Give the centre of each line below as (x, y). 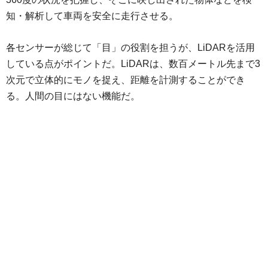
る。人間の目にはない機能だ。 (73, 96)
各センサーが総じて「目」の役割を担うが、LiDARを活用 (130, 47)
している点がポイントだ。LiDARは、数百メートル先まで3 (133, 63)
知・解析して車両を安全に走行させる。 (92, 16)
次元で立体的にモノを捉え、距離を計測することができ (126, 80)
